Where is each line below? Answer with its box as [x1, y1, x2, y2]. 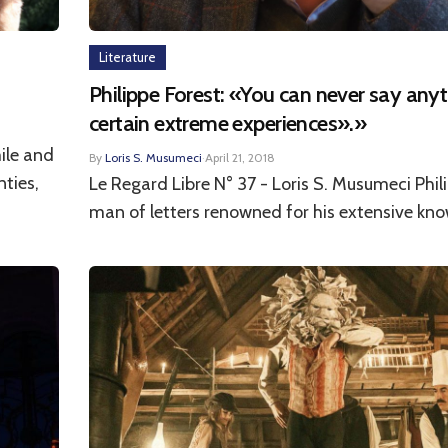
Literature [99, 49, 156, 65]
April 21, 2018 [205, 150, 275, 165]
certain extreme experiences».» [89, 110, 367, 137]
